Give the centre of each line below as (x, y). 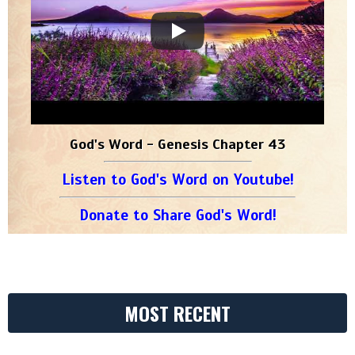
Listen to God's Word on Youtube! (177, 180)
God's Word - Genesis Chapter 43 (177, 145)
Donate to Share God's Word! (177, 216)
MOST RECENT (177, 313)
